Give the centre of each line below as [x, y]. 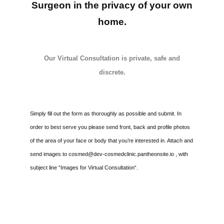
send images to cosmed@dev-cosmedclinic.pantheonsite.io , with [109, 154]
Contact [32, 115]
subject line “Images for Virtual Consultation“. [84, 167]
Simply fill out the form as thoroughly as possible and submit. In [106, 113]
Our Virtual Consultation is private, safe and [112, 58]
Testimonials [40, 42]
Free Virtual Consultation [64, 66]
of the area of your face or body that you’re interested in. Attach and [111, 140]
